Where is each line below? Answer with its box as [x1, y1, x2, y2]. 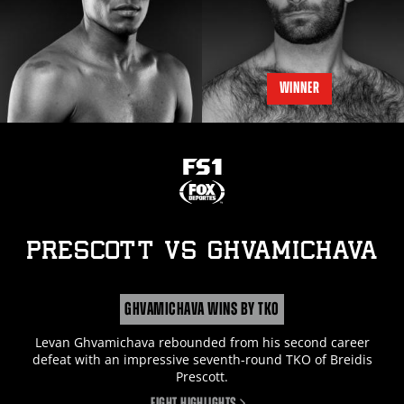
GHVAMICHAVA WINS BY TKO [124, 298, 280, 318]
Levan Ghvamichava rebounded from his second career [34, 333, 370, 351]
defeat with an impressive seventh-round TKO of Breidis [32, 350, 372, 368]
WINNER [279, 78, 320, 96]
